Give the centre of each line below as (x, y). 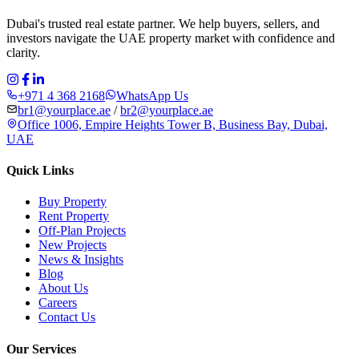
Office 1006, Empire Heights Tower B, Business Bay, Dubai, (173, 124)
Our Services (41, 349)
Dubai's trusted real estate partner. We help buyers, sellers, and (163, 23)
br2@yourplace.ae (167, 110)
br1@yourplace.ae (64, 110)
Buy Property (73, 202)
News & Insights (81, 260)
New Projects (73, 245)
